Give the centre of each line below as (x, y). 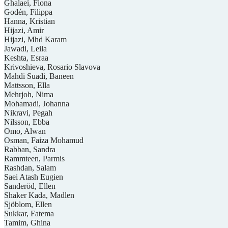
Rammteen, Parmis (34, 158)
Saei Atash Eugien (34, 177)
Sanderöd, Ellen (30, 186)
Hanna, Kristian (30, 21)
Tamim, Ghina (27, 222)
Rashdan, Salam (30, 167)
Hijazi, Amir (24, 30)
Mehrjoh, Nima (29, 94)
